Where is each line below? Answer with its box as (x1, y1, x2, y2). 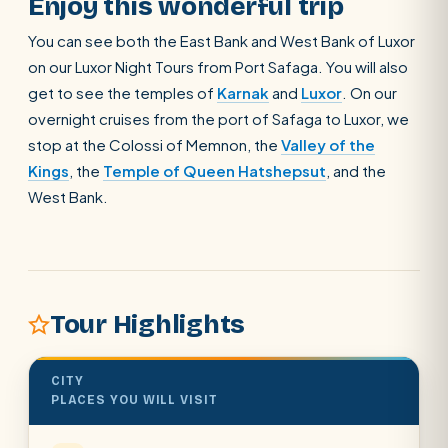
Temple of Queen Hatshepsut (103, 161, 326, 180)
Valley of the (281, 135, 375, 154)
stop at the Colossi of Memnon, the (28, 135, 281, 154)
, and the (326, 161, 386, 180)
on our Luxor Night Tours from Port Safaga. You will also (28, 57, 408, 76)
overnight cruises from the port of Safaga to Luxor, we (28, 109, 409, 128)
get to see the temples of (28, 83, 217, 102)
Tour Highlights (50, 309, 246, 340)
